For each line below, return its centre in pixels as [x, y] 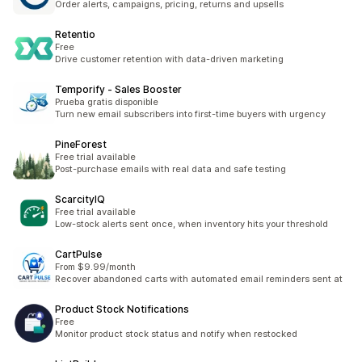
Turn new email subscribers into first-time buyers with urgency [190, 114]
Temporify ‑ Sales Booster [118, 89]
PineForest [81, 144]
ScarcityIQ [80, 199]
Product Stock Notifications [122, 309]
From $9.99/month [95, 267]
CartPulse [78, 254]
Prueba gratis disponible [107, 102]
